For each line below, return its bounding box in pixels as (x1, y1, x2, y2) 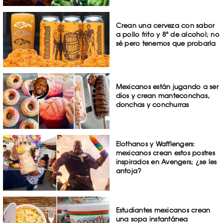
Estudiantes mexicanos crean (115, 206, 211, 214)
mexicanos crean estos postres (115, 149, 215, 157)
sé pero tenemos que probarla (115, 39, 216, 47)
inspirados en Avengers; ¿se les (115, 158, 217, 166)
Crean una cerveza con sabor (115, 21, 215, 29)
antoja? (115, 167, 142, 175)
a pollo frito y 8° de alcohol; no (115, 30, 220, 38)
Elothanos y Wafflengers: (115, 140, 196, 148)
